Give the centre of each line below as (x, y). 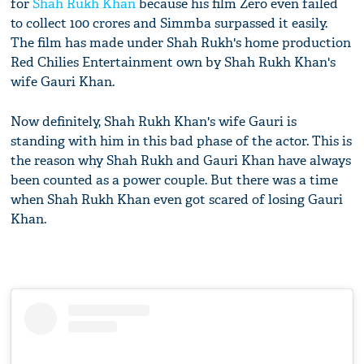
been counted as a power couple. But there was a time (175, 180)
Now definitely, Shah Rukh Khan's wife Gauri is (154, 122)
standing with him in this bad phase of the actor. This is (182, 141)
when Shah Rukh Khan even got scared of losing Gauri (177, 200)
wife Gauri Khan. (63, 82)
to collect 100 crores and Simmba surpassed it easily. (169, 24)
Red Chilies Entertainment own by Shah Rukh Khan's (173, 63)
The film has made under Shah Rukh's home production (181, 43)
